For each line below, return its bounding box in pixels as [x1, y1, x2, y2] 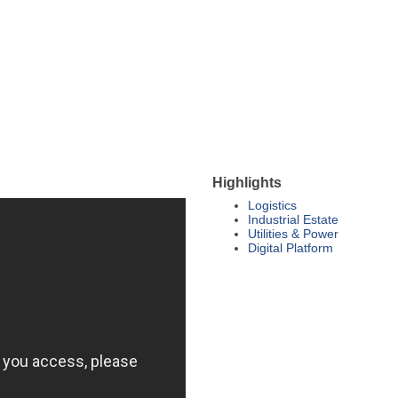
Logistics [248, 198, 297, 213]
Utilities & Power [248, 227, 338, 242]
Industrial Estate [248, 212, 338, 227]
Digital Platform [248, 241, 333, 256]
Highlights [212, 174, 282, 191]
